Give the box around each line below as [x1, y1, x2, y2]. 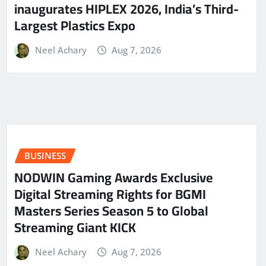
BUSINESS [24, 150, 66, 162]
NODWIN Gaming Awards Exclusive [14, 164, 213, 190]
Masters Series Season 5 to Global [14, 198, 208, 223]
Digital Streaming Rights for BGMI [14, 181, 206, 207]
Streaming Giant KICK [14, 214, 136, 240]
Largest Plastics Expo [14, 12, 135, 38]
